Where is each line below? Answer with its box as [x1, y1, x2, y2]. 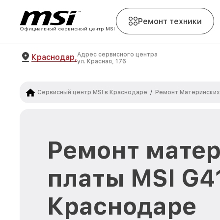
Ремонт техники [138, 16, 202, 26]
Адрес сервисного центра [77, 51, 158, 58]
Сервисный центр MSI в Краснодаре [37, 88, 147, 96]
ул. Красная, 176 [77, 58, 126, 65]
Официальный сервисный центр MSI [20, 26, 115, 31]
